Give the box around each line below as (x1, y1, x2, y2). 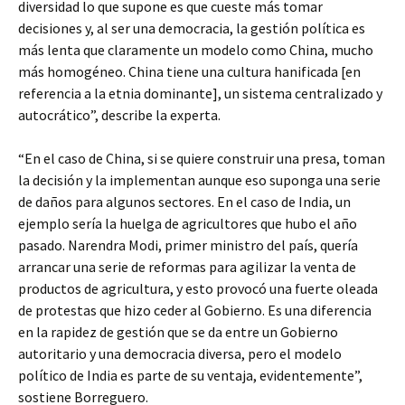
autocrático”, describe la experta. (18, 106, 221, 125)
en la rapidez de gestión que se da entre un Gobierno (18, 323, 338, 342)
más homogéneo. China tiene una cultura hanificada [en (18, 62, 361, 81)
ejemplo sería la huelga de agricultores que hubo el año (18, 214, 357, 233)
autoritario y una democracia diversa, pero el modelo (18, 344, 342, 363)
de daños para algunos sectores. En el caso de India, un (18, 193, 351, 212)
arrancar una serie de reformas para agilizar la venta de (18, 258, 356, 277)
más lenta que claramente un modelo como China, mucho (18, 41, 373, 60)
